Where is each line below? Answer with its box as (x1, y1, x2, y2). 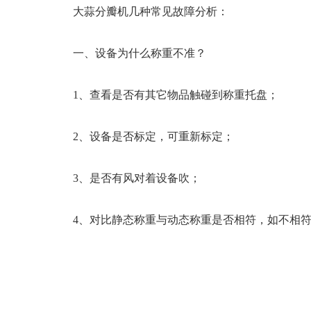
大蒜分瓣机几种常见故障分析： (73, 6, 228, 17)
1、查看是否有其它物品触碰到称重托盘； (73, 89, 278, 101)
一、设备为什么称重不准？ (73, 47, 206, 59)
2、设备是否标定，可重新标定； (73, 131, 234, 142)
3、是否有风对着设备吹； (73, 172, 201, 184)
